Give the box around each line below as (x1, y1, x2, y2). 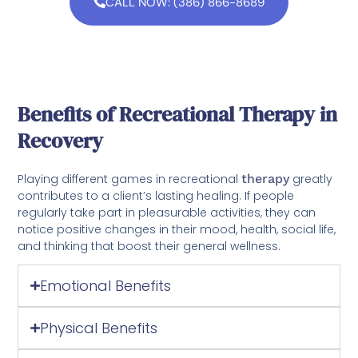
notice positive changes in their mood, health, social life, (18, 221, 336, 237)
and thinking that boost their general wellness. (18, 237, 281, 254)
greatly (289, 170, 333, 187)
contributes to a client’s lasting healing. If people (18, 187, 295, 204)
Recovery (18, 125, 104, 155)
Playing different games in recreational (18, 170, 242, 187)
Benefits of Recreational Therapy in (18, 99, 338, 129)
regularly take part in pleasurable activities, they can (18, 204, 316, 221)
